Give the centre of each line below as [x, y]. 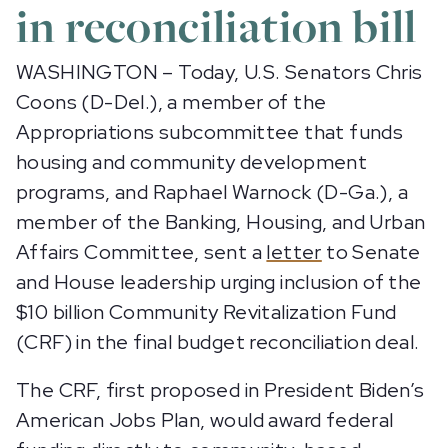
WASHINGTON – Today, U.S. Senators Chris [219, 72]
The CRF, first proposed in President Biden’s [220, 390]
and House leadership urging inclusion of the [219, 282]
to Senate [371, 252]
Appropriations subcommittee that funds [210, 132]
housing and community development [192, 162]
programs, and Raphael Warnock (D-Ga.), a [212, 192]
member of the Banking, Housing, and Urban [221, 222]
